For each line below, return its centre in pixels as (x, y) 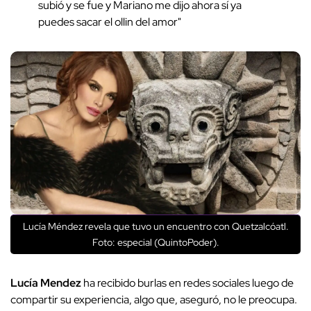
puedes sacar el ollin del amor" (110, 22)
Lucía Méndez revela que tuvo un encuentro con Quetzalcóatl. (155, 227)
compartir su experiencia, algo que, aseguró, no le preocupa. (155, 300)
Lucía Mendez (46, 283)
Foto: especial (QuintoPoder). (155, 243)
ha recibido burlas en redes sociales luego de (187, 283)
